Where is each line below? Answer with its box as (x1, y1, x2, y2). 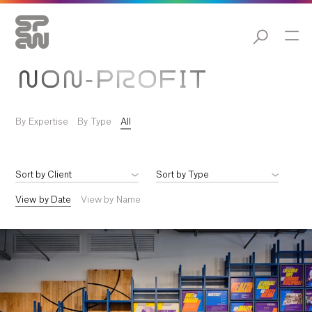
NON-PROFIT (18, 68, 209, 93)
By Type (77, 118, 111, 127)
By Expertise (15, 118, 68, 127)
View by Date (15, 196, 72, 205)
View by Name (80, 196, 141, 205)
